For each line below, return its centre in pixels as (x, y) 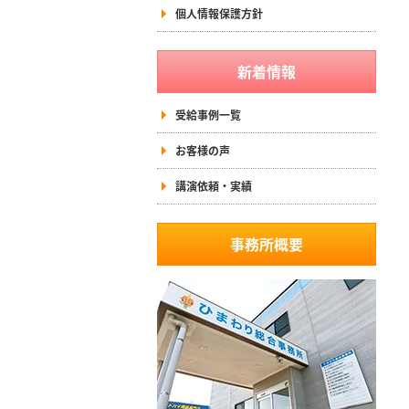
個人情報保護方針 (219, 13)
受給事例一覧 (208, 115)
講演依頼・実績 (214, 186)
